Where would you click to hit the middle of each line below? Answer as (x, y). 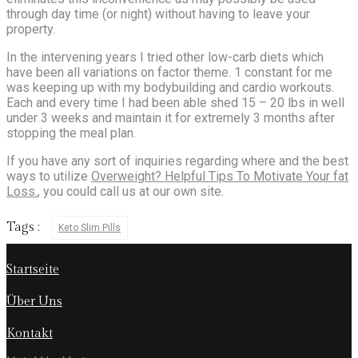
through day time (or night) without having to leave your (158, 14)
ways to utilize (49, 176)
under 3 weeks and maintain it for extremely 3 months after (171, 117)
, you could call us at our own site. (131, 191)
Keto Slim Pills (89, 227)
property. (31, 29)
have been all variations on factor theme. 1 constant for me (169, 72)
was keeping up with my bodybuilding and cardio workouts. (170, 87)
